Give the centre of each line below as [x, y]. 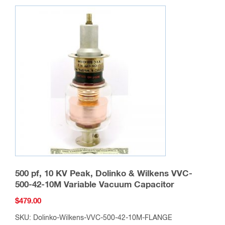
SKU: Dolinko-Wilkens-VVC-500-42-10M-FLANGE [94, 218]
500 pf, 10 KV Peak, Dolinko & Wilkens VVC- [104, 174]
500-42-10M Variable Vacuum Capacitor [95, 185]
